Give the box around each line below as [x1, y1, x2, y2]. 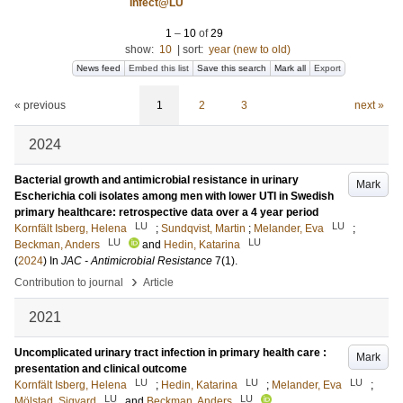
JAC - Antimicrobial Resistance [61, 255, 212, 267]
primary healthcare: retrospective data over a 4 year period [14, 206, 318, 219]
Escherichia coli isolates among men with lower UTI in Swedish [14, 190, 334, 202]
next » [354, 99, 384, 112]
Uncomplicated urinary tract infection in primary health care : [14, 346, 327, 359]
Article [143, 276, 174, 289]
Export [314, 63, 341, 73]
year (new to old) [208, 43, 291, 56]
